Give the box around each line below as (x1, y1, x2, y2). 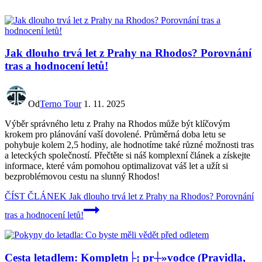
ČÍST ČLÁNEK (5, 191, 67, 201)
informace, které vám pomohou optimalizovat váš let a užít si (5, 160, 228, 171)
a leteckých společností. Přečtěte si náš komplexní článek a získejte (5, 150, 250, 160)
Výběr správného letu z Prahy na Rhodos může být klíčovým (5, 118, 230, 129)
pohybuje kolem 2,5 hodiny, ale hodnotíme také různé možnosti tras (5, 139, 254, 150)
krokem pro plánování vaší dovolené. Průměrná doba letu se (5, 129, 226, 139)
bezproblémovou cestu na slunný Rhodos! (5, 171, 160, 181)
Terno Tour (40, 98, 81, 109)
